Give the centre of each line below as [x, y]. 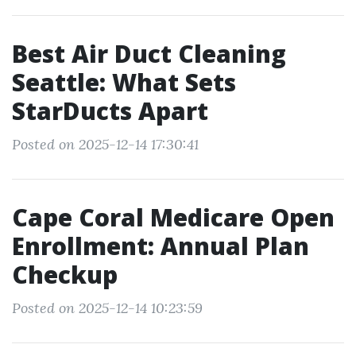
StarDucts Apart [110, 111]
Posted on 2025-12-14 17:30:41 [105, 144]
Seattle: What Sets [124, 82]
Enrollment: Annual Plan [161, 246]
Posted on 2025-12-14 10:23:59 [107, 308]
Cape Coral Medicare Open [173, 217]
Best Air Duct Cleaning [149, 54]
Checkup [65, 275]
